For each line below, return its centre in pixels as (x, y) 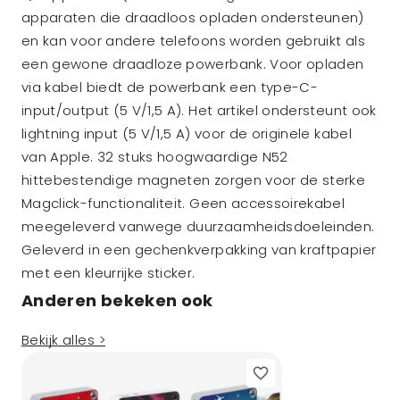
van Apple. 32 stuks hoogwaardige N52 (155, 157)
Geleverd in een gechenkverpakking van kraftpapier (199, 250)
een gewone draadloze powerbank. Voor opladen (193, 64)
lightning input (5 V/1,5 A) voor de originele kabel (187, 133)
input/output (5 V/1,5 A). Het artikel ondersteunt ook (199, 110)
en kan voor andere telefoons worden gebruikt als (193, 41)
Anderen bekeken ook (117, 300)
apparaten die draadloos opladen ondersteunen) (193, 17)
